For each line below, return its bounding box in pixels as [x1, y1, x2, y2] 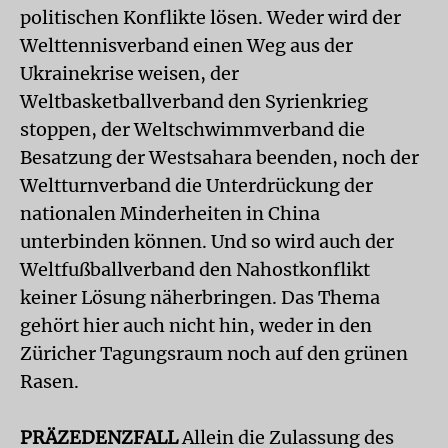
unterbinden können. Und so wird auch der [20, 229, 394, 253]
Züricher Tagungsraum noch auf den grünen [20, 341, 408, 365]
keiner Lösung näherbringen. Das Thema [20, 285, 380, 309]
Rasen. [20, 369, 79, 393]
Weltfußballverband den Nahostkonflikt [20, 257, 370, 281]
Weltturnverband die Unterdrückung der [20, 173, 373, 197]
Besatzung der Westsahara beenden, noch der [20, 145, 419, 169]
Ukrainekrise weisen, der [20, 61, 239, 85]
